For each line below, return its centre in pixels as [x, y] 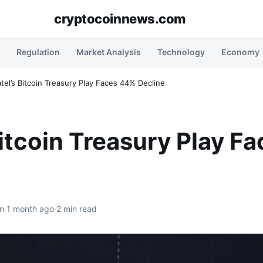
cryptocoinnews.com [120, 18]
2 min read [77, 209]
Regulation [38, 52]
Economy [240, 52]
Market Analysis [109, 52]
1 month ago [30, 209]
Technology [181, 52]
